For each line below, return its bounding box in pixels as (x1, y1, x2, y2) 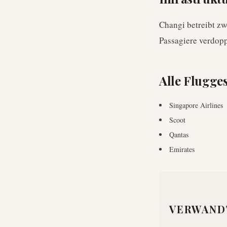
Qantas (169, 130, 188, 139)
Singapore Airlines (169, 100, 223, 110)
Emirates (169, 144, 195, 154)
